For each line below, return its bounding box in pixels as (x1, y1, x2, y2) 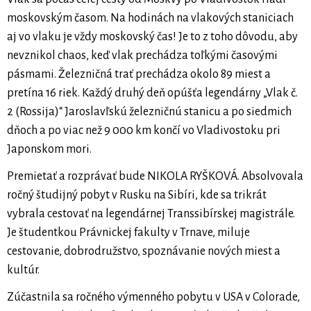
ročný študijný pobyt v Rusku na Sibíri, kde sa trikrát (7, 189, 267, 202)
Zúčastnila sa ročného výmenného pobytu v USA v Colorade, (7, 291, 300, 304)
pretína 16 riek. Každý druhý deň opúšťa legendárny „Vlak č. (7, 87, 298, 100)
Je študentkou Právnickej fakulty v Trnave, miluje (7, 226, 250, 239)
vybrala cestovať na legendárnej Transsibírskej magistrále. (7, 208, 295, 221)
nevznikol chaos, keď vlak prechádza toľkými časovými (7, 49, 278, 62)
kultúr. (7, 264, 40, 277)
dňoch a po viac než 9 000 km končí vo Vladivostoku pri (7, 124, 280, 137)
